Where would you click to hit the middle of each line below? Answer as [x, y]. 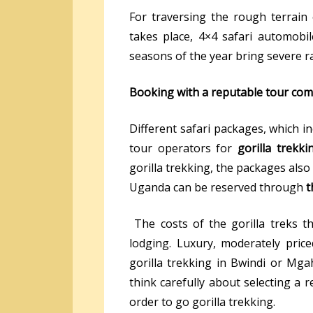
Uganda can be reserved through [218, 187]
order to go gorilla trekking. [202, 301]
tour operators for [184, 148]
